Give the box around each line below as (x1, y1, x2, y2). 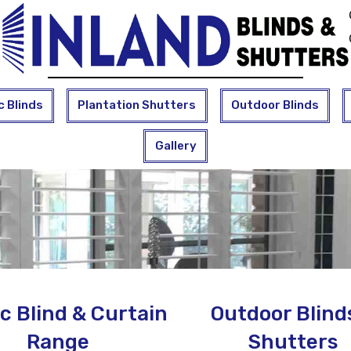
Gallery (154, 138, 197, 153)
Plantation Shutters (78, 98, 197, 113)
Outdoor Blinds (230, 98, 319, 113)
